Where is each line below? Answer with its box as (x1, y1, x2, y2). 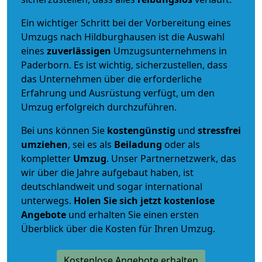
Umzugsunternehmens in (113, 44, 227, 57)
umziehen (21, 137, 68, 151)
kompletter (21, 151, 73, 165)
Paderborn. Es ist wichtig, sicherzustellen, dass (21, 58, 227, 71)
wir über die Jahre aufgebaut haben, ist (21, 166, 194, 179)
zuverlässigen (47, 44, 113, 57)
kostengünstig (107, 123, 175, 137)
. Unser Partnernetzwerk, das (106, 151, 236, 165)
